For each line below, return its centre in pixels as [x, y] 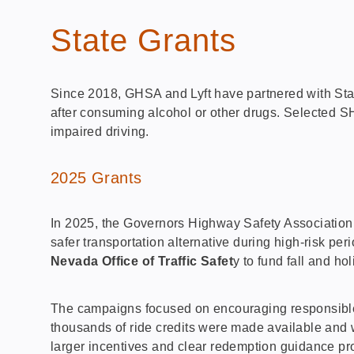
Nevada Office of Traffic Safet [142, 261]
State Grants [143, 40]
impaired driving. [100, 131]
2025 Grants [96, 177]
